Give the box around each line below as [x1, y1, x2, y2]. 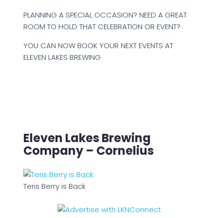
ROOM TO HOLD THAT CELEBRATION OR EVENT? [23, 21, 181, 32]
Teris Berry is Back [23, 181, 86, 192]
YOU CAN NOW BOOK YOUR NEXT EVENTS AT [23, 40, 173, 51]
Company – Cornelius [23, 143, 154, 159]
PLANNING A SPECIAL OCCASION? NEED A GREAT [23, 10, 187, 20]
